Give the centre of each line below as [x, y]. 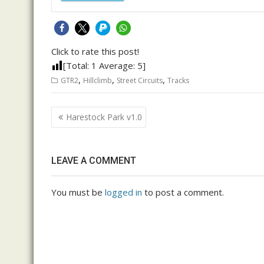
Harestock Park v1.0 [104, 117]
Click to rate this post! [95, 51]
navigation [84, 129]
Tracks [178, 80]
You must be [78, 192]
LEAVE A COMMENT [94, 161]
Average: [117, 65]
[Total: [77, 65]
